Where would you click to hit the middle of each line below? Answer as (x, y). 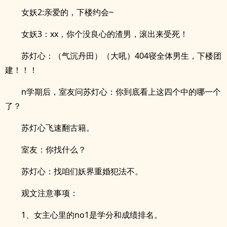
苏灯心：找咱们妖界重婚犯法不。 (82, 171)
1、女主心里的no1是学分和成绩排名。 (92, 215)
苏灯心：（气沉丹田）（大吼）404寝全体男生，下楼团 (121, 56)
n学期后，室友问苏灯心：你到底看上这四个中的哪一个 (121, 92)
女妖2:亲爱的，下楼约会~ (67, 12)
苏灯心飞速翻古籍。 (58, 128)
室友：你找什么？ (54, 149)
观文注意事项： (50, 193)
